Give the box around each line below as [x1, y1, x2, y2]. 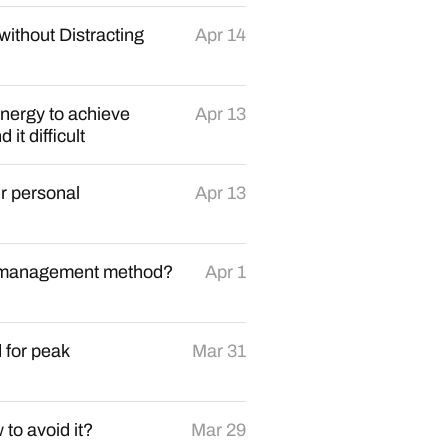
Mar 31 [192, 341, 246, 361]
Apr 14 [195, 25, 246, 45]
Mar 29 [191, 420, 246, 440]
